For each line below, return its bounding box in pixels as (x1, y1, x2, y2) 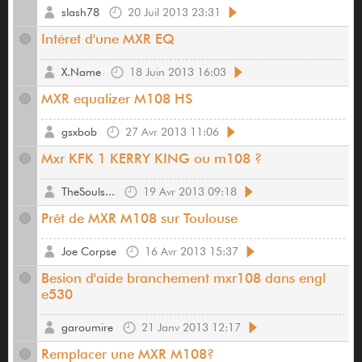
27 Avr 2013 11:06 (125, 125, 219, 139)
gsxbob (61, 125, 97, 139)
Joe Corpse (61, 245, 116, 259)
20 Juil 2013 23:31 (128, 6, 221, 19)
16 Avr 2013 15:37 (145, 245, 238, 259)
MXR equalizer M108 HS (41, 90, 192, 107)
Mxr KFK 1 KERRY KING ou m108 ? (41, 150, 262, 167)
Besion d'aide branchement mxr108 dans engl (41, 270, 326, 287)
